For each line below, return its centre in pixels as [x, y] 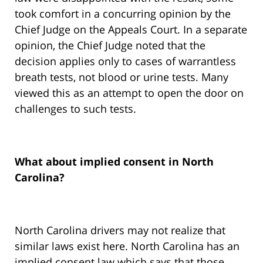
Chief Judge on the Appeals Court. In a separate [131, 30]
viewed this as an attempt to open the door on [129, 93]
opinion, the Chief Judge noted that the [110, 45]
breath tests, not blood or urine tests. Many [122, 77]
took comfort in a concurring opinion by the [123, 14]
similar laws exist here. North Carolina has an [127, 246]
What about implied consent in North [114, 162]
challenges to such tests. [75, 109]
